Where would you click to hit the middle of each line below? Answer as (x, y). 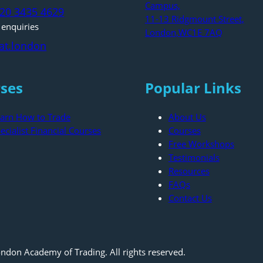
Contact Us (190, 198)
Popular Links (193, 88)
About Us (187, 117)
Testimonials (194, 157)
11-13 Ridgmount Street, (194, 19)
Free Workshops (201, 144)
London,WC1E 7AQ (183, 33)
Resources (189, 171)
